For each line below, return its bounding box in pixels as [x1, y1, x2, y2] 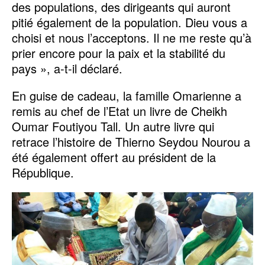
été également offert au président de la [12, 148, 216, 166]
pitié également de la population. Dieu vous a [12, 13, 247, 31]
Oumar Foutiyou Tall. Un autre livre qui [12, 117, 214, 135]
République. [12, 163, 77, 181]
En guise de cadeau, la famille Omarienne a [12, 86, 241, 104]
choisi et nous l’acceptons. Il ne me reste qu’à [12, 28, 251, 46]
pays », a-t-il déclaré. [12, 59, 126, 77]
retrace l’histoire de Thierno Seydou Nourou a [12, 132, 250, 150]
